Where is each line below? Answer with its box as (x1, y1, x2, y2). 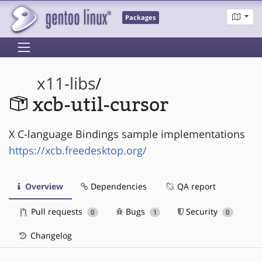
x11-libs (37, 73, 96, 95)
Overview (23, 180, 63, 192)
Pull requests (29, 205, 85, 217)
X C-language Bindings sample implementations (9, 126, 245, 141)
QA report (175, 180, 216, 192)
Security (184, 205, 220, 217)
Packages (125, 13, 156, 22)
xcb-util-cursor (32, 94, 168, 116)
